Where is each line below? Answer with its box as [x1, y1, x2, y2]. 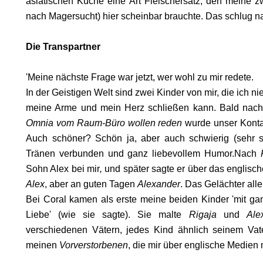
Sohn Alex [26, 164, 69, 174]
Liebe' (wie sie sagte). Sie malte [26, 210, 189, 220]
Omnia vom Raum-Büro [26, 118, 125, 128]
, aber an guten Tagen [45, 179, 137, 189]
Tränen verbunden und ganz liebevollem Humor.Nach [26, 149, 261, 159]
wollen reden [127, 118, 183, 128]
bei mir [71, 164, 100, 174]
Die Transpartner [26, 42, 100, 52]
